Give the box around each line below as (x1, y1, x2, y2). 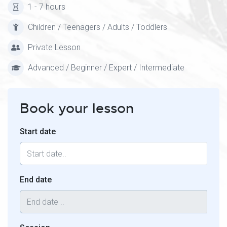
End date (20, 175, 52, 184)
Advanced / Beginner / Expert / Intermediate (28, 63, 184, 72)
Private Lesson (28, 43, 81, 52)
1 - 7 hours (28, 2, 65, 12)
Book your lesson (20, 100, 134, 117)
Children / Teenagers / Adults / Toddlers (28, 22, 167, 32)
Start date (20, 127, 56, 136)
